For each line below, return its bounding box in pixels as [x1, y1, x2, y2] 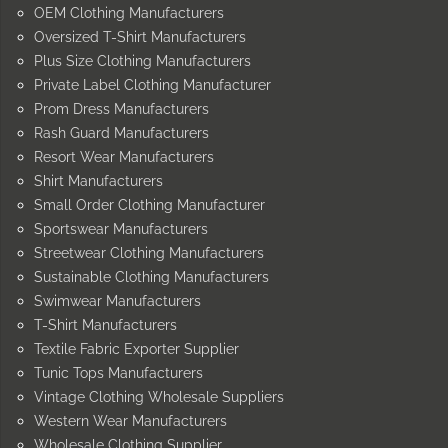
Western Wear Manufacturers [34, 412, 227, 429]
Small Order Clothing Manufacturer [34, 196, 265, 213]
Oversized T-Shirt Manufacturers [34, 28, 246, 45]
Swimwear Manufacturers [34, 292, 201, 309]
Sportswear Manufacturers [34, 220, 208, 237]
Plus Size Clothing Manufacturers [34, 52, 251, 69]
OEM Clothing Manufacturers [34, 4, 224, 21]
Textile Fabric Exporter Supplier [34, 340, 239, 357]
